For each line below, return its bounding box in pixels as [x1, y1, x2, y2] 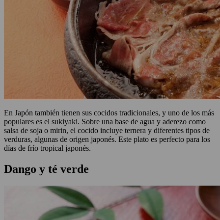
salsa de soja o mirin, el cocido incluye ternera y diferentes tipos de [4, 126, 210, 135]
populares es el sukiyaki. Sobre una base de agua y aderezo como [4, 117, 206, 126]
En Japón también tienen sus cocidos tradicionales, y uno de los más [4, 108, 214, 117]
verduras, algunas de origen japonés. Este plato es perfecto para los [4, 135, 210, 143]
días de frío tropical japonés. [4, 143, 91, 152]
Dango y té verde [4, 162, 89, 175]
